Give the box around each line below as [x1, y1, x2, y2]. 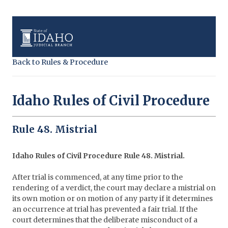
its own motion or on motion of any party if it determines [12, 194, 213, 204]
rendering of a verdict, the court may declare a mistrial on [12, 183, 216, 193]
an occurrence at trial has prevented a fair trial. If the [12, 205, 197, 214]
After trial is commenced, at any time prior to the [12, 173, 183, 182]
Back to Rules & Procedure [12, 58, 108, 67]
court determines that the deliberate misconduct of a [12, 215, 197, 225]
